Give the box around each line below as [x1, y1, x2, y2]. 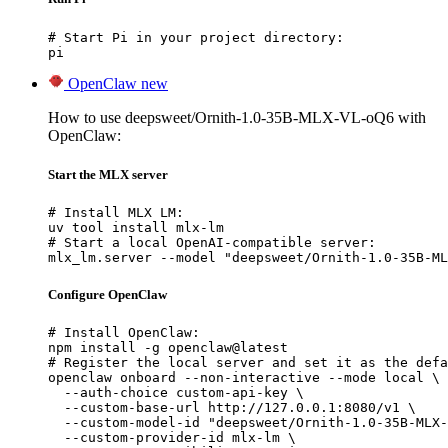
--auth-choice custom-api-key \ [48, 385, 304, 401]
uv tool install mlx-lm [48, 219, 224, 235]
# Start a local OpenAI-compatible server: [48, 234, 376, 250]
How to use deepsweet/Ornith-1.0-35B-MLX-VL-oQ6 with [48, 108, 426, 126]
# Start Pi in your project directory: [48, 29, 344, 45]
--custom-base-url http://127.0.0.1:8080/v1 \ [48, 400, 416, 416]
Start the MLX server [48, 166, 168, 182]
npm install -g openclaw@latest [48, 340, 288, 356]
